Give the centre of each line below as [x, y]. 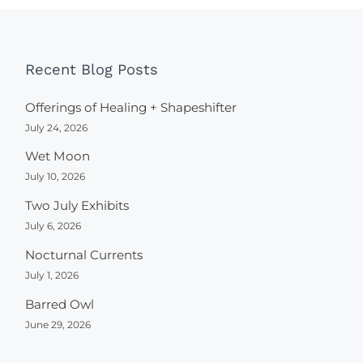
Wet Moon [58, 156]
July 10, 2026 [56, 177]
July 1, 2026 [52, 275]
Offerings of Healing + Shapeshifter [131, 107]
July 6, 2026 [53, 226]
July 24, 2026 [57, 127]
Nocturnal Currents [84, 254]
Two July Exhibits [77, 206]
